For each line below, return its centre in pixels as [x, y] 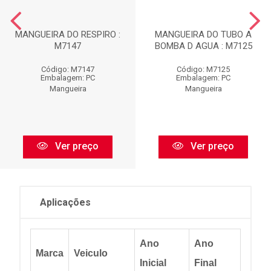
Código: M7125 [203, 69]
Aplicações [65, 202]
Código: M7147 [68, 69]
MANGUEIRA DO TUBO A [203, 34]
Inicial [153, 263]
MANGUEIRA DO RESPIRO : [68, 34]
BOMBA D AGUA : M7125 [203, 46]
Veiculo [91, 253]
